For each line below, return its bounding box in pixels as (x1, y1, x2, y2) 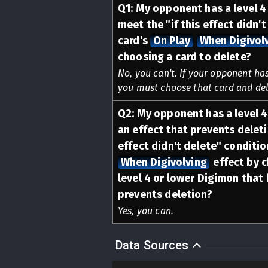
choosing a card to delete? (118, 50, 251, 63)
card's (118, 33, 151, 47)
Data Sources (115, 237, 189, 252)
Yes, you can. (118, 205, 173, 217)
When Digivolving (120, 155, 207, 169)
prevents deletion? (118, 187, 212, 201)
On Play (153, 33, 191, 47)
